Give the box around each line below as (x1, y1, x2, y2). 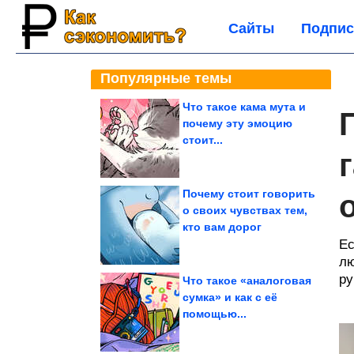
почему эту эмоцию (183, 117, 292, 130)
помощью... (183, 307, 247, 320)
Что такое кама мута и (183, 100, 306, 113)
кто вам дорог (183, 220, 262, 233)
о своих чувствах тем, (183, 204, 307, 217)
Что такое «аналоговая (183, 274, 311, 287)
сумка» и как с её (183, 291, 277, 303)
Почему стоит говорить (183, 187, 315, 200)
